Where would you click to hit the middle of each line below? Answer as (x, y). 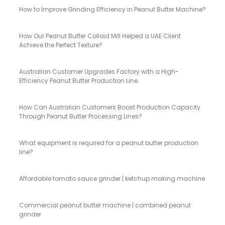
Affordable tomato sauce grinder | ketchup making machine (112, 178)
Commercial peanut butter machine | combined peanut (105, 205)
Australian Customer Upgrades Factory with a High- (99, 71)
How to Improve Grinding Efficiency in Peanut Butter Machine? (113, 9)
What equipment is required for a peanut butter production (109, 143)
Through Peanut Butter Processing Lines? (81, 116)
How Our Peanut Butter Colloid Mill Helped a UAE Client (100, 36)
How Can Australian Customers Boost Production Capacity (110, 107)
